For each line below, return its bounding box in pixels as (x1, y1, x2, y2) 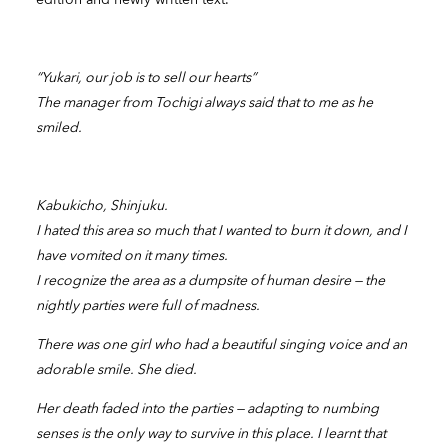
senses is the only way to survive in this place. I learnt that (35, 425, 386, 441)
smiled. (35, 119, 82, 135)
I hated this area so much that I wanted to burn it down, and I (35, 222, 407, 238)
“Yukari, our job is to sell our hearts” (35, 69, 256, 85)
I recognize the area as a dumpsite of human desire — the (35, 272, 385, 288)
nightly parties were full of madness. (35, 297, 260, 313)
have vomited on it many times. (35, 247, 228, 263)
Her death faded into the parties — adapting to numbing (35, 400, 379, 416)
